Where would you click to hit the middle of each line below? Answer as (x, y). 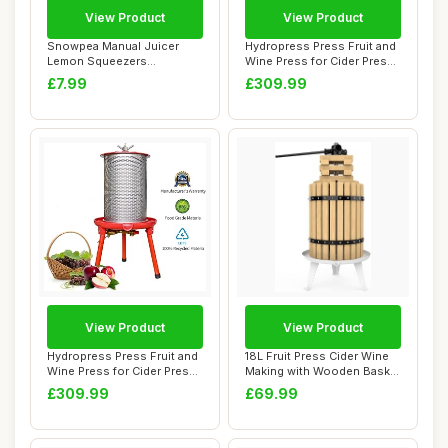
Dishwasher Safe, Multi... (114, 76)
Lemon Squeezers (97, 61)
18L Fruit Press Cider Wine (317, 356)
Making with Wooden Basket (323, 371)
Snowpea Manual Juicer (113, 46)
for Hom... (271, 386)
